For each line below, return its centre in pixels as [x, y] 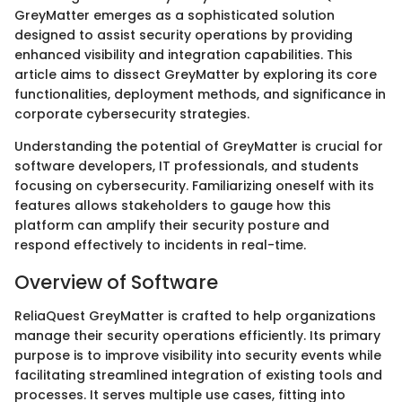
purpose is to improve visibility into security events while [198, 355]
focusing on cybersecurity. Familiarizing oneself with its [194, 185]
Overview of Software [116, 282]
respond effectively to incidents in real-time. [160, 245]
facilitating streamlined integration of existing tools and [198, 375]
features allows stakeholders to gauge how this [173, 205]
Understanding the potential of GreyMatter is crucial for [199, 146]
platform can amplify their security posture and [172, 225]
